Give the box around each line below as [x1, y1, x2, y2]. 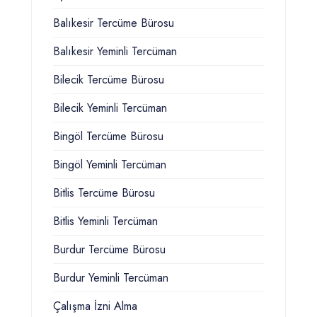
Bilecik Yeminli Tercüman [53, 100, 167, 117]
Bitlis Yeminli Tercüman [53, 213, 158, 230]
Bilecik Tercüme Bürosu [53, 71, 164, 88]
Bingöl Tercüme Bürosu [53, 128, 163, 145]
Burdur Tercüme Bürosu [53, 241, 166, 258]
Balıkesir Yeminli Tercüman [53, 43, 177, 60]
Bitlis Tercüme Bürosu [53, 185, 155, 202]
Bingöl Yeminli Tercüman [53, 156, 166, 173]
